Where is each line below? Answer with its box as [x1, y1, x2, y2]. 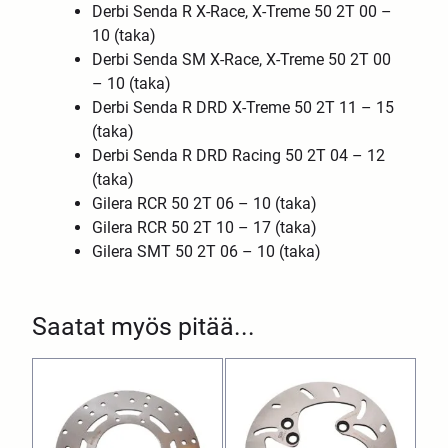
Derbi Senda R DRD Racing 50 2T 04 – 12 [92, 146, 386, 166]
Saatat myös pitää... [32, 312, 256, 342]
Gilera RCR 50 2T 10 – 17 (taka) [92, 218, 318, 238]
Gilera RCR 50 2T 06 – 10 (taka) [92, 194, 318, 214]
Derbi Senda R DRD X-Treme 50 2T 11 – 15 [92, 98, 395, 118]
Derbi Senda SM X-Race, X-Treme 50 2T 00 [92, 50, 392, 70]
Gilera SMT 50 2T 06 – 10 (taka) [92, 242, 322, 262]
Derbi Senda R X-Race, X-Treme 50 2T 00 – [92, 2, 393, 22]
